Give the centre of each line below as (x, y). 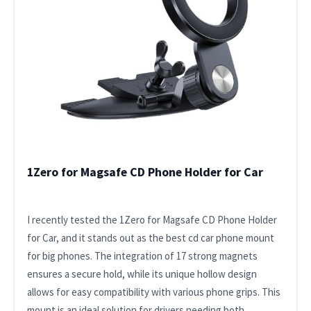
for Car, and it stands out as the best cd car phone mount (150, 237)
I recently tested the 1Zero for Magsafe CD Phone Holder (152, 219)
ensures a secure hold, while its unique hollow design (142, 274)
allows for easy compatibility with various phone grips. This (153, 292)
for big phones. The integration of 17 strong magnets (142, 255)
